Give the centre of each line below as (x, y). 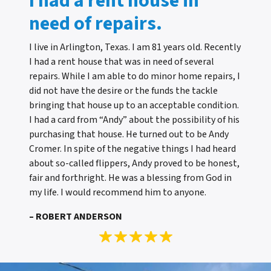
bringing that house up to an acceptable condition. (134, 105)
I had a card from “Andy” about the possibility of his (134, 119)
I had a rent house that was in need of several (122, 61)
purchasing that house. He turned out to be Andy (129, 134)
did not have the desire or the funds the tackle (123, 90)
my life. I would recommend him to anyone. (118, 192)
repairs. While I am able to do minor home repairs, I (135, 76)
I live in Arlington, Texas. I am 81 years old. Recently (135, 47)
